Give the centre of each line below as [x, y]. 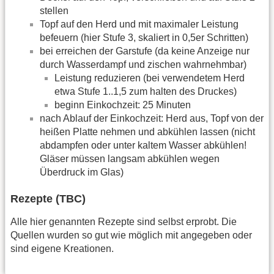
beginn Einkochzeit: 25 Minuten [123, 105]
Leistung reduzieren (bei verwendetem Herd [150, 78]
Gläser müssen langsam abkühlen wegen [130, 158]
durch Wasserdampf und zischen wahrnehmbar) [143, 64]
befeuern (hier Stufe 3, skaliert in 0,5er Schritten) [144, 37]
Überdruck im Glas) [82, 172]
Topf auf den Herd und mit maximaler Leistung [139, 24]
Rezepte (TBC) [48, 199]
